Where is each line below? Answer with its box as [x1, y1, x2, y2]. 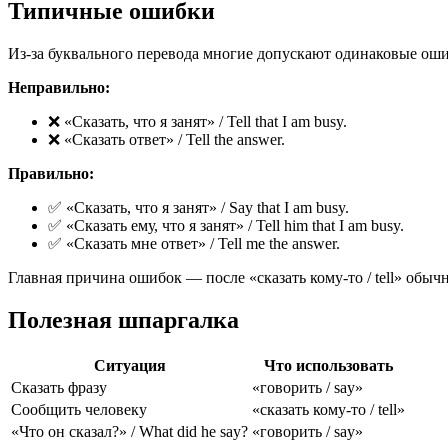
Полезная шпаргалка [8, 306, 239, 333]
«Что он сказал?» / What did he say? [11, 422, 248, 440]
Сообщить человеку [11, 400, 147, 418]
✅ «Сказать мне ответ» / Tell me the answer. [48, 235, 340, 253]
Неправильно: [8, 79, 110, 97]
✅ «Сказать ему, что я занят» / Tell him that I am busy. [48, 217, 404, 235]
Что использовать [264, 356, 393, 374]
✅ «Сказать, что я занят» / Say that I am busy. [48, 199, 349, 217]
